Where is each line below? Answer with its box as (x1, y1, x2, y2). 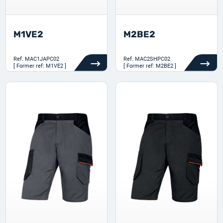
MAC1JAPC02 (25, 56, 60, 62)
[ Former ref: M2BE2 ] (123, 63, 176, 69)
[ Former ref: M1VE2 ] (13, 63, 67, 69)
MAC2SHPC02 (135, 56, 170, 62)
